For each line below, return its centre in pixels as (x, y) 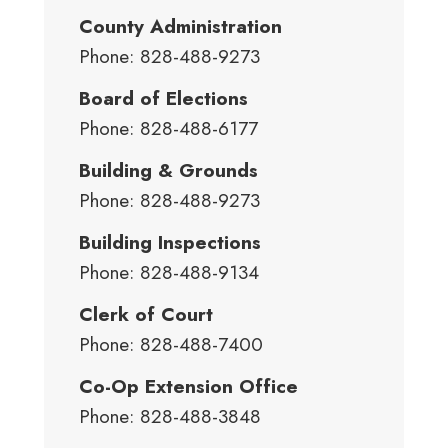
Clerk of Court (146, 314)
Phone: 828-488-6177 (168, 128)
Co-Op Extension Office (188, 386)
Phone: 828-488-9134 (169, 272)
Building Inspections (170, 242)
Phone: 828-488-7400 (171, 344)
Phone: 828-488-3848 (170, 416)
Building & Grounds (168, 170)
